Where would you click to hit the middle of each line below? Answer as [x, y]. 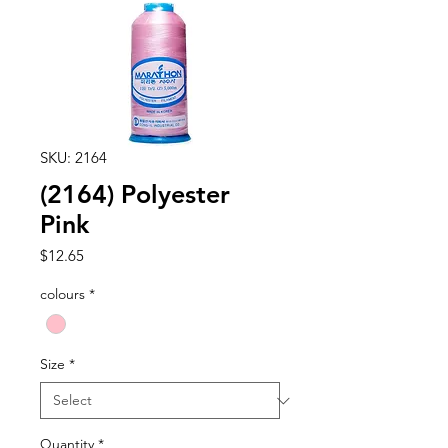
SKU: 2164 [73, 157]
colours [62, 294]
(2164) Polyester [135, 194]
